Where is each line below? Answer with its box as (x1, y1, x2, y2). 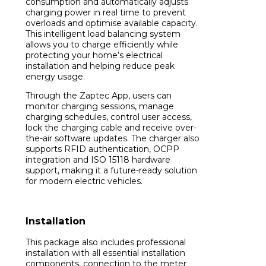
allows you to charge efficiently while (26, 39, 178, 50)
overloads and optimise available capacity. (26, 17, 198, 28)
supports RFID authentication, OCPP (26, 143, 179, 154)
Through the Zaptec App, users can (26, 90, 172, 101)
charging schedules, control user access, (26, 111, 192, 122)
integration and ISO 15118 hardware (26, 154, 170, 165)
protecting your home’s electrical (26, 49, 163, 61)
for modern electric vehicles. (26, 175, 142, 186)
